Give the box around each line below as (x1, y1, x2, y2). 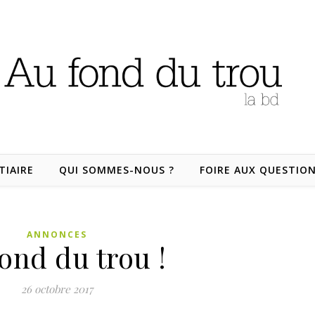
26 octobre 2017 (20, 282, 93, 296)
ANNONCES (26, 229, 87, 240)
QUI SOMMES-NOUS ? (59, 163, 174, 176)
